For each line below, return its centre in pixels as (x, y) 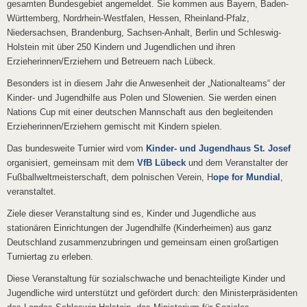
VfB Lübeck (161, 163)
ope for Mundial (247, 177)
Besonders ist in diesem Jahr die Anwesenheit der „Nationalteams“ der (146, 84)
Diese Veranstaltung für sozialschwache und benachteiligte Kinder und (146, 279)
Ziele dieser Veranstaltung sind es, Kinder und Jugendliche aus (132, 214)
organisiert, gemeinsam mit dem (72, 163)
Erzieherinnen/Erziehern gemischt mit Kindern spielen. (114, 127)
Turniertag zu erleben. (50, 257)
